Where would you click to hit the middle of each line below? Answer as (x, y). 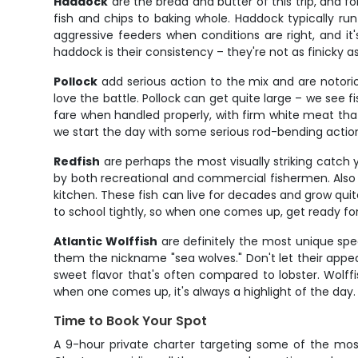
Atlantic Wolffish (105, 241)
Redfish (77, 161)
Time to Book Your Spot (131, 321)
